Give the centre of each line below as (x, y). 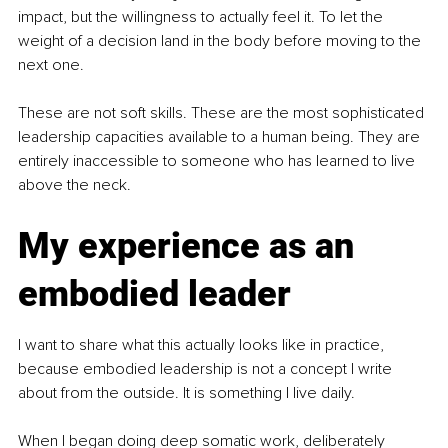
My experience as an (190, 246)
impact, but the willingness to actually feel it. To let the (202, 17)
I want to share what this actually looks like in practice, (203, 345)
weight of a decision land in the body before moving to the (221, 41)
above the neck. (74, 185)
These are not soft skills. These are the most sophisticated (223, 113)
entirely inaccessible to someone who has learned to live (218, 161)
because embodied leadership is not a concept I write (207, 369)
